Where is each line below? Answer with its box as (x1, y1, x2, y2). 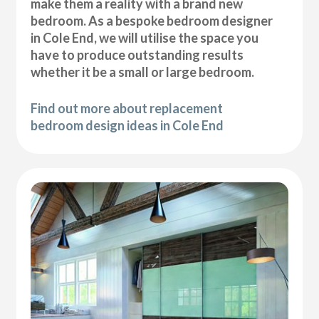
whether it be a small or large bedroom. (31, 64, 255, 80)
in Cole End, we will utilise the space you (31, 30, 259, 46)
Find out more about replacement (31, 100, 224, 117)
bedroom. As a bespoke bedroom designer (31, 13, 273, 29)
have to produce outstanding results (31, 47, 244, 63)
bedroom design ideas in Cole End (31, 117, 224, 134)
